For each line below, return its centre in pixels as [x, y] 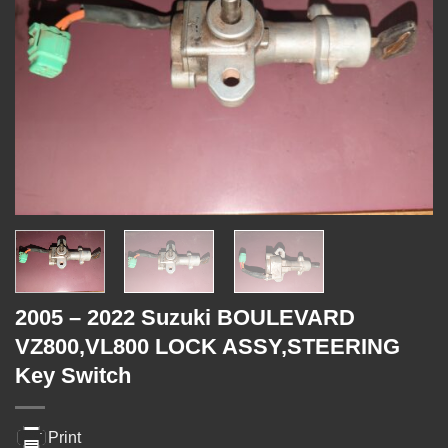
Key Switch [73, 376]
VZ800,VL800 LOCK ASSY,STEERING [207, 347]
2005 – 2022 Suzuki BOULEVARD [185, 318]
